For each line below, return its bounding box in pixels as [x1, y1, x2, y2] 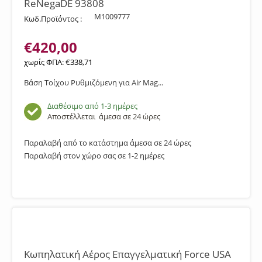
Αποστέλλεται [47, 111, 99, 122]
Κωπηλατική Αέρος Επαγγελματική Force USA [24, 247, 231, 261]
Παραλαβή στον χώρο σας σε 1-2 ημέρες [24, 150, 164, 161]
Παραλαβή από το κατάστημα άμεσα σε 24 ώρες [24, 137, 191, 148]
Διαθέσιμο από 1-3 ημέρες [47, 101, 137, 111]
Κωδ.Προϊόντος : [24, 13, 82, 24]
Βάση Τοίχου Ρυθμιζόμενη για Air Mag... [24, 77, 163, 88]
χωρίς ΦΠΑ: [24, 57, 65, 67]
